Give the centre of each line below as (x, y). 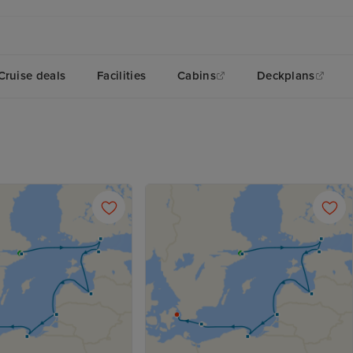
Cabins (197, 75)
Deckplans (286, 75)
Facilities (122, 75)
